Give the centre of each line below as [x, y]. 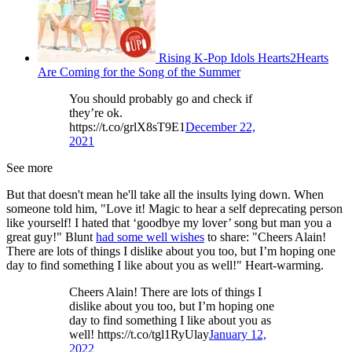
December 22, [220, 127]
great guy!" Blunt [51, 237]
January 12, [238, 335]
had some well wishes [150, 237]
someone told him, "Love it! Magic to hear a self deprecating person [174, 209]
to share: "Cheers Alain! [265, 237]
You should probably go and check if [161, 99]
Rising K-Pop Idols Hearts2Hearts [244, 58]
